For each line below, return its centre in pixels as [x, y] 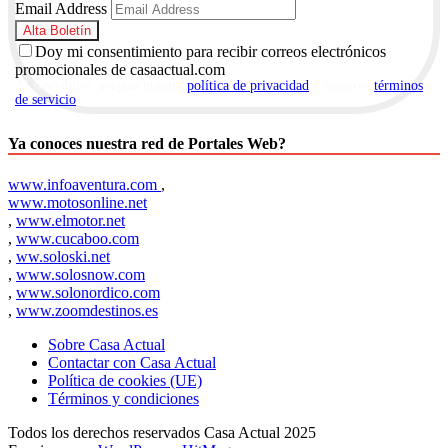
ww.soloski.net [63, 257]
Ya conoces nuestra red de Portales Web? [147, 143]
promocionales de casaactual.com [120, 69]
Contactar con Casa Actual [132, 363]
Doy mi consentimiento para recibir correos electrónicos [210, 51]
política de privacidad [248, 85]
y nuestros [341, 85]
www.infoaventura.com [84, 185]
